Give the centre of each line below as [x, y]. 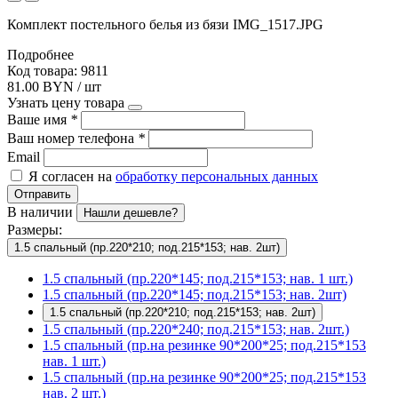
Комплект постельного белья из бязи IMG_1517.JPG [165, 24]
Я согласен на [72, 176]
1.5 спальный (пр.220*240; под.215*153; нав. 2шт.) [196, 329]
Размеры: [35, 229]
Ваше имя [39, 119]
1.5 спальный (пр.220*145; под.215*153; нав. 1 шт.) [198, 278]
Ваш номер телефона [72, 138]
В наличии [42, 211]
